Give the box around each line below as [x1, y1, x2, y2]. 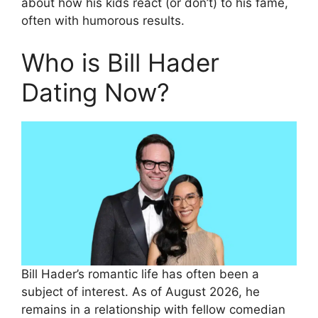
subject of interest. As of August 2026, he [21, 285, 260, 300]
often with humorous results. [21, 13, 185, 28]
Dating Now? [21, 77, 170, 108]
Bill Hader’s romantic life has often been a [21, 267, 259, 282]
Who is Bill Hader [21, 48, 219, 78]
